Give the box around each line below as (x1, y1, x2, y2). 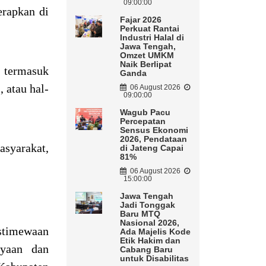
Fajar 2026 (119, 15, 161, 25)
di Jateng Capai (119, 143, 183, 153)
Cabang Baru (119, 245, 173, 255)
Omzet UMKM (119, 50, 174, 61)
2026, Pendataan (119, 134, 187, 144)
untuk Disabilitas (119, 254, 189, 264)
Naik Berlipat (119, 59, 172, 69)
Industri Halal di (119, 33, 184, 43)
